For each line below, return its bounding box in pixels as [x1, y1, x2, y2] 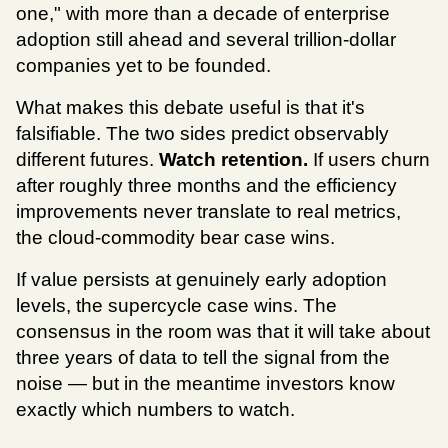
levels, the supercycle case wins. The [16, 295, 337, 317]
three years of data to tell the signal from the [16, 347, 390, 369]
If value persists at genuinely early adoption [16, 269, 387, 291]
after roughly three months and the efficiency [16, 175, 397, 197]
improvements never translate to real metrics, [16, 201, 401, 223]
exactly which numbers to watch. [16, 399, 295, 421]
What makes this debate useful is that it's [16, 97, 365, 119]
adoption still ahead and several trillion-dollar [16, 29, 396, 51]
